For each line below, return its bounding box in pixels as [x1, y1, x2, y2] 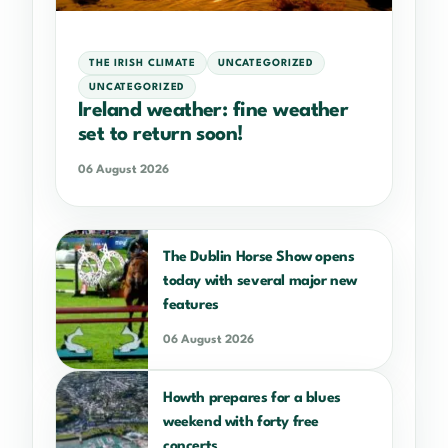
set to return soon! [78, 124, 244, 145]
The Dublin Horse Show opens [163, 249, 355, 264]
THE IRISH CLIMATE [89, 57, 196, 68]
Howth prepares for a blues [163, 390, 341, 405]
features [163, 297, 219, 312]
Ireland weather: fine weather [78, 100, 349, 121]
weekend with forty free [163, 414, 319, 429]
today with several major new [163, 273, 358, 288]
